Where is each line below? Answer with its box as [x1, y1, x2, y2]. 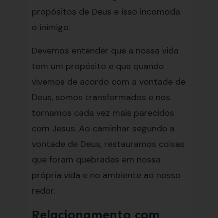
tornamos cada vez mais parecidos [31, 107, 174, 119]
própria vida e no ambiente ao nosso [31, 169, 181, 181]
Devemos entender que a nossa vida [31, 45, 179, 56]
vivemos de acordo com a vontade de [31, 76, 185, 88]
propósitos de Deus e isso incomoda [31, 6, 180, 18]
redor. [31, 185, 55, 197]
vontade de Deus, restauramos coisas [31, 138, 184, 150]
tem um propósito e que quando [31, 60, 164, 72]
